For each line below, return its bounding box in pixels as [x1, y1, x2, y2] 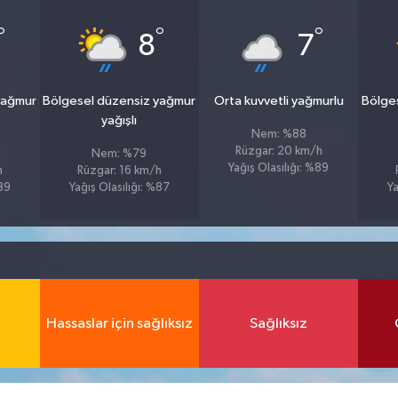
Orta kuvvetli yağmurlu [213, 94, 344, 107]
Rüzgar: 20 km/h [235, 146, 322, 157]
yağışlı [101, 114, 138, 127]
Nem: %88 [251, 129, 306, 140]
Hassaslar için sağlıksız [45, 315, 193, 331]
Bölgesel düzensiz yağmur [43, 94, 196, 107]
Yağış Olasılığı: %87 [68, 182, 170, 194]
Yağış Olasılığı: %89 [228, 163, 330, 174]
